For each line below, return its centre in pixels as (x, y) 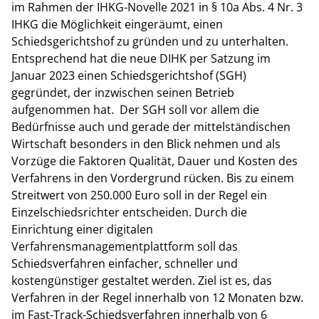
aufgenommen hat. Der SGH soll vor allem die (135, 109)
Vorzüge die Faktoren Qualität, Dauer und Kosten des (155, 161)
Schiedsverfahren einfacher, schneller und (125, 263)
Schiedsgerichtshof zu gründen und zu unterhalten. (150, 41)
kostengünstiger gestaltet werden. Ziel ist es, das (142, 280)
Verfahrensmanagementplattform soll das (125, 246)
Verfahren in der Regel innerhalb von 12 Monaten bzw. (157, 297)
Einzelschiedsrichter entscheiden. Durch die (129, 212)
